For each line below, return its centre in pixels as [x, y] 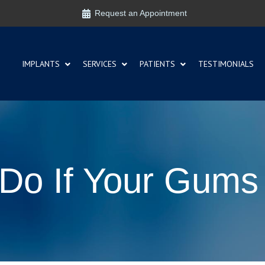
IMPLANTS [41, 64]
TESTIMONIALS [226, 64]
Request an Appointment [140, 13]
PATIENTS [158, 64]
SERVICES [100, 64]
